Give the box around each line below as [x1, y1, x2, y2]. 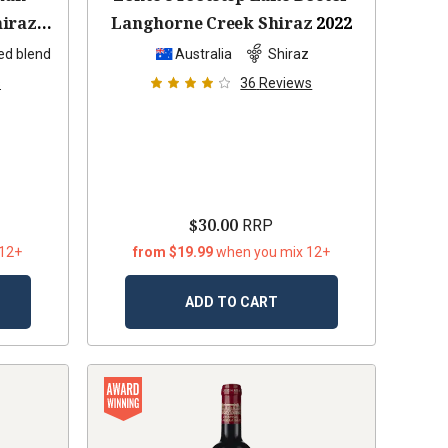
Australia [174, 45, 232, 62]
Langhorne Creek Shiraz [111, 12, 313, 35]
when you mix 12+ [215, 244, 330, 261]
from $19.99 [132, 244, 216, 261]
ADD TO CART [184, 294, 278, 311]
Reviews [259, 75, 313, 92]
